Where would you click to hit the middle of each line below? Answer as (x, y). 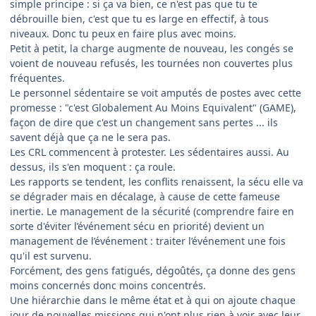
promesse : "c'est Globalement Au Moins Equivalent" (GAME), (153, 107)
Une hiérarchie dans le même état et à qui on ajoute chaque (153, 300)
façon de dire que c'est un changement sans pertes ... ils (144, 122)
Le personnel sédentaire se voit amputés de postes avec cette (156, 92)
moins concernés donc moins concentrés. (108, 285)
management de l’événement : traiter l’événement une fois (148, 241)
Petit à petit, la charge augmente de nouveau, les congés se (152, 48)
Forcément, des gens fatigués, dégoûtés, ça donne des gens (153, 270)
